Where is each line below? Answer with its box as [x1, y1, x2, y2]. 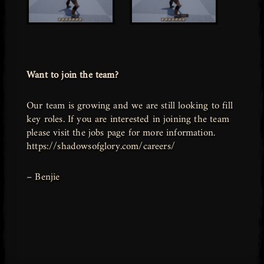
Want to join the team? [27, 67, 118, 85]
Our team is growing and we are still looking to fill [27, 97, 233, 115]
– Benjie [27, 169, 60, 187]
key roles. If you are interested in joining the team [27, 111, 229, 129]
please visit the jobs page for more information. [27, 124, 216, 143]
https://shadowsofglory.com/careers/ [27, 138, 175, 156]
